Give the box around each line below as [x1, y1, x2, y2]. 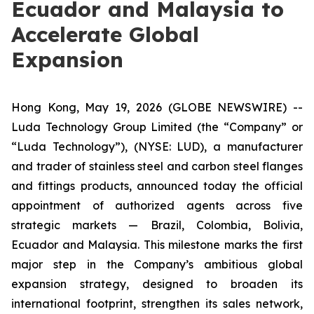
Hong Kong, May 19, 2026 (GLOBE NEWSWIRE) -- [11, 100, 303, 114]
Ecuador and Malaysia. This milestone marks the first [11, 238, 303, 252]
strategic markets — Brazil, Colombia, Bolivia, [11, 218, 303, 232]
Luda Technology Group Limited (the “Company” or [11, 120, 303, 134]
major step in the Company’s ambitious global [11, 257, 303, 271]
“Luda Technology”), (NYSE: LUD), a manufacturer [11, 139, 303, 153]
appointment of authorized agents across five [11, 198, 303, 212]
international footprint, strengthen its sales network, [11, 296, 303, 310]
